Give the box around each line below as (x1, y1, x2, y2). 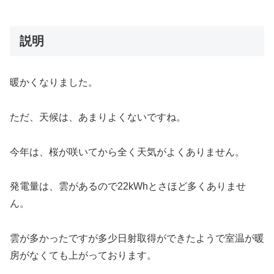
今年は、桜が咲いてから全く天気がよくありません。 (10, 146, 245, 157)
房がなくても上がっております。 (10, 250, 157, 261)
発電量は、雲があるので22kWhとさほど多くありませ (10, 181, 246, 192)
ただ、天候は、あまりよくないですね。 (10, 111, 186, 122)
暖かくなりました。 (10, 76, 98, 87)
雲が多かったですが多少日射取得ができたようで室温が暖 (10, 233, 264, 244)
